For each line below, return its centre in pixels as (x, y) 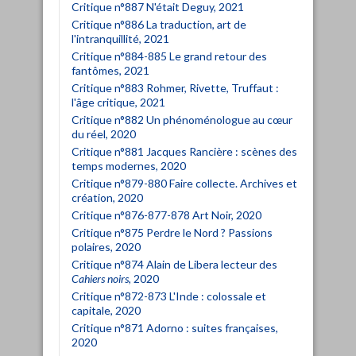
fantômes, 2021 (110, 70)
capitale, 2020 (106, 310)
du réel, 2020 (104, 133)
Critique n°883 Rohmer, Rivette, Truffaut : (175, 87)
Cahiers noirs (100, 278)
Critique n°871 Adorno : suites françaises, (175, 327)
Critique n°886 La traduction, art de (159, 24)
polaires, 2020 (106, 246)
